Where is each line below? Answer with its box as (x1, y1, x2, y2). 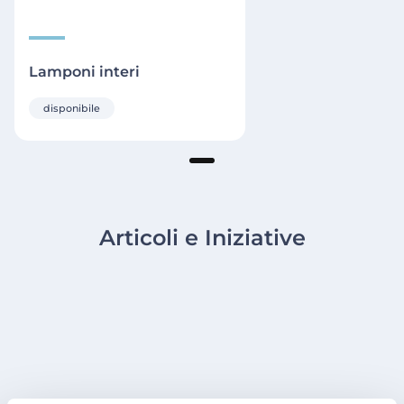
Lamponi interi (29, 63, 140, 81)
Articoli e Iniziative (98, 225, 306, 252)
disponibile (43, 102, 100, 115)
